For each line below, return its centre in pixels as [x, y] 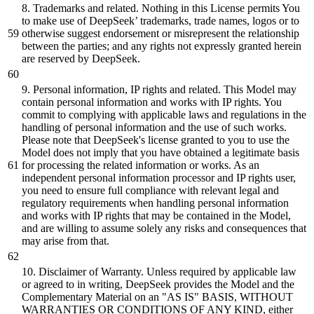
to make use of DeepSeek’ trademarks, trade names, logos [150, 20]
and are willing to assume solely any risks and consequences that [164, 228]
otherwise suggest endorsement [92, 33]
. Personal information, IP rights [98, 89]
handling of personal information [95, 127]
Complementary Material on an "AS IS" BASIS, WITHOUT [157, 296]
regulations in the [268, 114]
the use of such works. [237, 127]
